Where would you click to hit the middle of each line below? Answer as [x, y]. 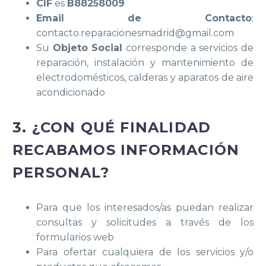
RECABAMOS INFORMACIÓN [126, 150]
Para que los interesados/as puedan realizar [145, 207]
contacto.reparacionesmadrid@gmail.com [135, 33]
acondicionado [71, 93]
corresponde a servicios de [188, 48]
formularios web [75, 237]
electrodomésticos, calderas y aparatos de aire [145, 78]
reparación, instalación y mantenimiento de [145, 63]
